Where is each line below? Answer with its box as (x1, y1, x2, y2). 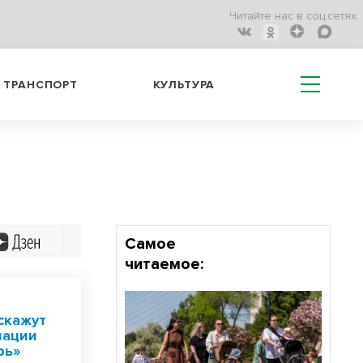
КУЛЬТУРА (152, 77, 216, 92)
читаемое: (124, 254, 203, 274)
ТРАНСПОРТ (3, 77, 78, 92)
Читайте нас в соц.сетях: (229, 9, 359, 23)
